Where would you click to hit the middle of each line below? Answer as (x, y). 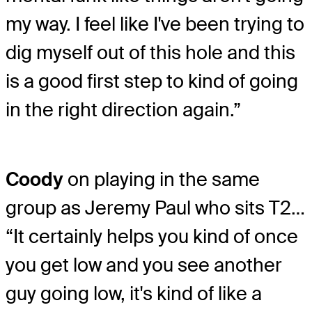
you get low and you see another (144, 265)
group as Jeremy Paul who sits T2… (155, 208)
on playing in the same (162, 180)
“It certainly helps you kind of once (152, 237)
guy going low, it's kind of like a (134, 294)
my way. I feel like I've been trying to (155, 24)
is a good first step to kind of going (152, 81)
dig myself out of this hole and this (150, 52)
